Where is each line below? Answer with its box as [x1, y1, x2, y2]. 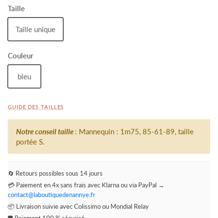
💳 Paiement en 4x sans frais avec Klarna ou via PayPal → [8, 181, 164, 189]
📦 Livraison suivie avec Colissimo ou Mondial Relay [8, 202, 149, 210]
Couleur [8, 51, 34, 60]
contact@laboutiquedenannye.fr [8, 191, 95, 199]
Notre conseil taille [16, 127, 75, 136]
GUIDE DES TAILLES [8, 104, 64, 110]
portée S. [16, 137, 45, 146]
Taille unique [16, 24, 55, 34]
